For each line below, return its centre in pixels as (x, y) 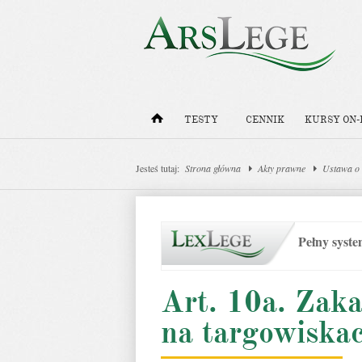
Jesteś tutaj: (158, 168)
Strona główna (213, 168)
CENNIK (265, 120)
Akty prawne (282, 168)
